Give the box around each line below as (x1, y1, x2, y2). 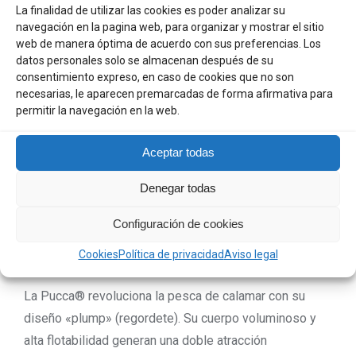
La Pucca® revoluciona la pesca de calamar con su (24, 288, 305, 304)
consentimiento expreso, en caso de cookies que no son (16, 70, 294, 83)
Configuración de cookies (112, 217, 244, 230)
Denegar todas (140, 181, 216, 195)
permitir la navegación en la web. (16, 103, 180, 117)
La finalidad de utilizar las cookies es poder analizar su (16, 3, 285, 17)
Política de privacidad (118, 247, 224, 261)
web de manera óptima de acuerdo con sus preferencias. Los (16, 37, 321, 50)
